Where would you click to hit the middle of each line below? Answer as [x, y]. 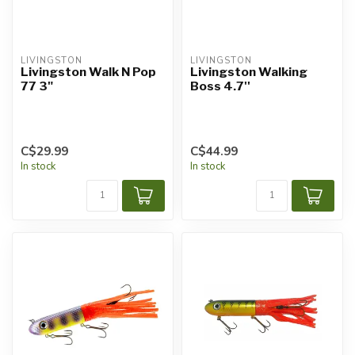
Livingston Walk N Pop [88, 72]
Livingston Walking [249, 72]
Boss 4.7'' [220, 86]
